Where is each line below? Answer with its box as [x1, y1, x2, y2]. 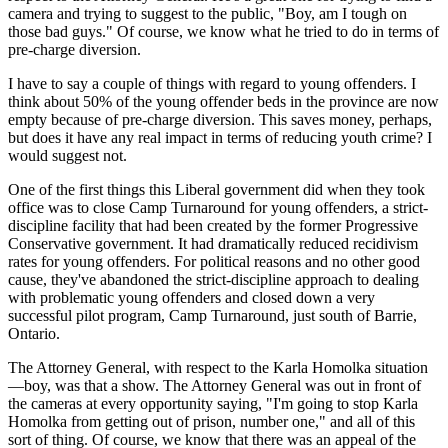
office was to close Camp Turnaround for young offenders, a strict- [8, 198, 428, 216]
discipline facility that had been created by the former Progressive [8, 216, 418, 234]
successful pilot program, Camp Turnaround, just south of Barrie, [8, 306, 417, 324]
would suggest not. [8, 146, 127, 164]
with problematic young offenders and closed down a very [8, 288, 375, 306]
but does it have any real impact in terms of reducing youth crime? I [8, 128, 432, 146]
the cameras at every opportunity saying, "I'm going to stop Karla [8, 394, 418, 412]
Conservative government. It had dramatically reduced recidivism [8, 234, 418, 252]
